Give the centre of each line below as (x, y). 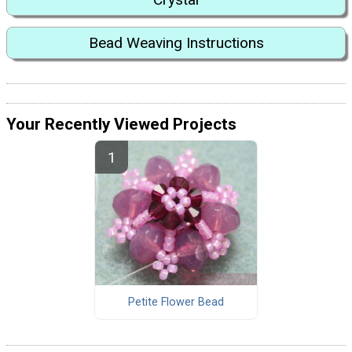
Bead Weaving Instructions (176, 43)
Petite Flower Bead (176, 302)
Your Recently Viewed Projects (121, 124)
